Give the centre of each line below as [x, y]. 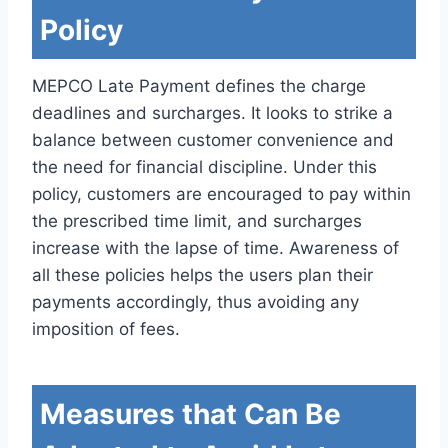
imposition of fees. [108, 328]
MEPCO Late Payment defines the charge [199, 85]
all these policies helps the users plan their [202, 274]
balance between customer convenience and [213, 139]
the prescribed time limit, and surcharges [197, 220]
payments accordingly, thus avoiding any [195, 301]
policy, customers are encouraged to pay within [221, 193]
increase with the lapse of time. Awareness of [215, 247]
